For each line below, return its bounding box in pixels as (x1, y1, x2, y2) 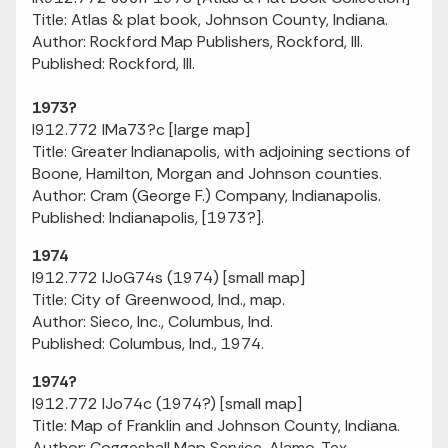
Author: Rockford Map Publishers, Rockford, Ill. (32, 31, 363, 52)
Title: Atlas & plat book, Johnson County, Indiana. (32, 9, 388, 30)
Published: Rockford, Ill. (32, 53, 195, 74)
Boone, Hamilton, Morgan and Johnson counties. (32, 163, 382, 184)
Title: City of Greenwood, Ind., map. (32, 289, 285, 310)
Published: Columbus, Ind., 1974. (32, 333, 264, 354)
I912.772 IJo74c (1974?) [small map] (32, 393, 302, 414)
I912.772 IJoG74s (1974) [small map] (32, 267, 305, 288)
